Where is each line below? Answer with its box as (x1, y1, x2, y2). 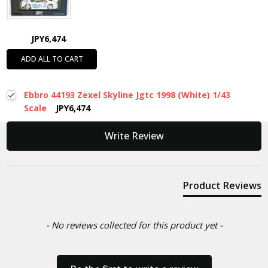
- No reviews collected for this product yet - (45, 219, 223, 232)
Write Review (104, 129, 164, 143)
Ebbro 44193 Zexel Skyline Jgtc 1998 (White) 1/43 (23, 89, 230, 101)
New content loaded (6, 121, 96, 135)
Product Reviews (182, 179, 261, 193)
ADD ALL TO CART (20, 54, 83, 65)
